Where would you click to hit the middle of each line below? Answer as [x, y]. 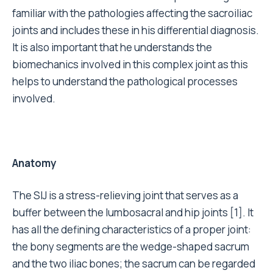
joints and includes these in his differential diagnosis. [136, 30]
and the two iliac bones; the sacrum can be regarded [134, 264]
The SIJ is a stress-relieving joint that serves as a [125, 195]
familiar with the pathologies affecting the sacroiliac [132, 13]
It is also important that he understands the [112, 47]
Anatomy [34, 163]
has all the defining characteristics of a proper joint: [132, 229]
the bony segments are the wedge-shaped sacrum [131, 246]
